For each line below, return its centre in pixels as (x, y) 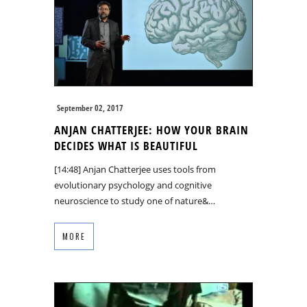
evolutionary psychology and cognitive (133, 185)
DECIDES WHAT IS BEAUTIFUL (126, 146)
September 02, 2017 (90, 108)
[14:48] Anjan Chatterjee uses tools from (135, 170)
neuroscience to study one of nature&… (135, 201)
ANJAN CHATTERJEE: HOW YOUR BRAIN (151, 130)
